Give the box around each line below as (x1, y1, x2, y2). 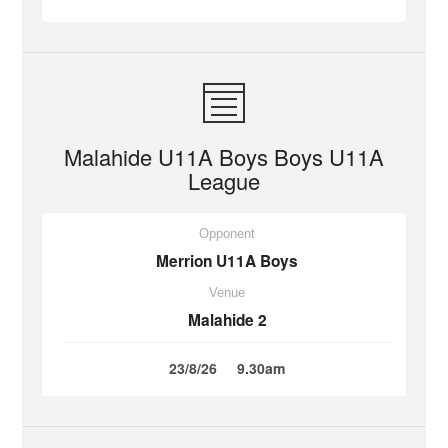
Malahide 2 (187, 309, 267, 331)
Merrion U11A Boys (156, 250, 298, 272)
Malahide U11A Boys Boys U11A (64, 141, 384, 172)
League (188, 165, 260, 196)
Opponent (199, 226, 255, 241)
